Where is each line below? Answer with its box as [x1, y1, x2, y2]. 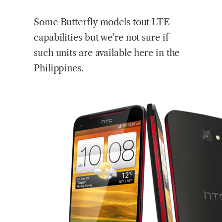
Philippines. [34, 62, 84, 74]
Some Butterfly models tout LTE [34, 16, 170, 28]
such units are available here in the [34, 47, 180, 59]
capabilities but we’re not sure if [34, 32, 169, 44]
